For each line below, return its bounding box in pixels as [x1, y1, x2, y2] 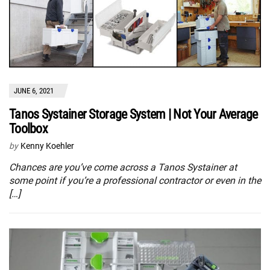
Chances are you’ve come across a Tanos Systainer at [9, 162, 237, 174]
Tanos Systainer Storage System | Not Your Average [9, 107, 258, 122]
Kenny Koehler [20, 141, 74, 151]
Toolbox [9, 121, 48, 137]
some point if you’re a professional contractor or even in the [9, 175, 261, 187]
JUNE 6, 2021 [14, 86, 54, 96]
